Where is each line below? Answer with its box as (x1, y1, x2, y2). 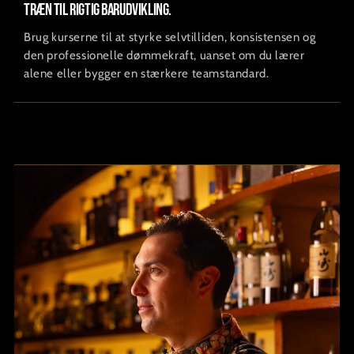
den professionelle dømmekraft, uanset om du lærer (24, 48, 305, 63)
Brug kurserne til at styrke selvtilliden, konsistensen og (24, 30, 316, 45)
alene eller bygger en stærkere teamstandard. (24, 66, 269, 81)
